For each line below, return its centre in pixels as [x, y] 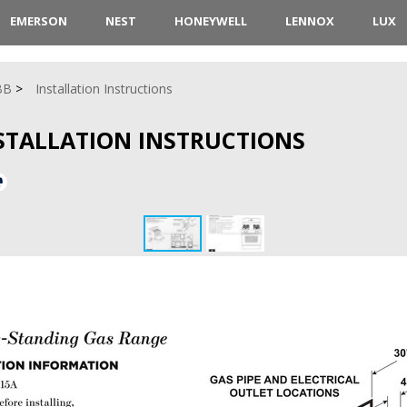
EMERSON [38, 21]
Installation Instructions [104, 89]
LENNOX [309, 21]
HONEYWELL [210, 21]
